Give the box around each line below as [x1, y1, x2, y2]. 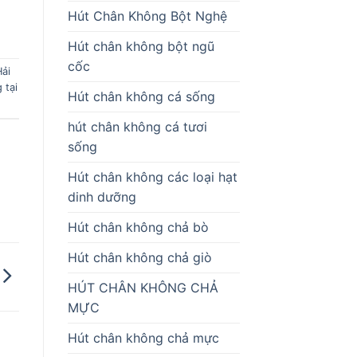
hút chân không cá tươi [67, 118, 207, 135]
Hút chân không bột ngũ [67, 37, 214, 54]
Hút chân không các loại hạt [67, 168, 237, 185]
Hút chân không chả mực [67, 329, 219, 346]
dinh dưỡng [67, 188, 136, 205]
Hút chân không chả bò [67, 218, 209, 235]
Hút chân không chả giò [67, 249, 212, 265]
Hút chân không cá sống [67, 88, 215, 104]
